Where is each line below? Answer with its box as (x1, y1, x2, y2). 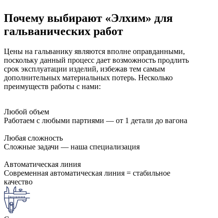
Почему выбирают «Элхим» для (4, 11, 173, 24)
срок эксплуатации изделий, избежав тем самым (4, 65, 165, 73)
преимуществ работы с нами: (4, 82, 101, 91)
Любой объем (4, 108, 49, 116)
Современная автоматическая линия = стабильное (4, 169, 170, 178)
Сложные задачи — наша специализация (4, 143, 140, 151)
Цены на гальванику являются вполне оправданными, (4, 47, 185, 56)
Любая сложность (4, 134, 63, 143)
